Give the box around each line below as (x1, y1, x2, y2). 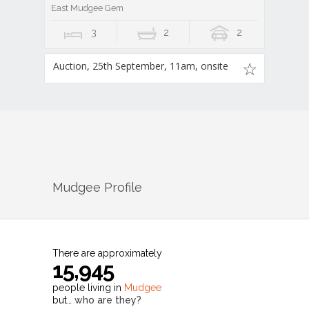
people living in (52, 281, 124, 293)
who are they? (74, 294, 141, 306)
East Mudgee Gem (51, 3, 123, 14)
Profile (101, 179, 142, 195)
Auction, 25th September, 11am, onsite (53, 59, 228, 73)
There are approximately (52, 247, 162, 259)
